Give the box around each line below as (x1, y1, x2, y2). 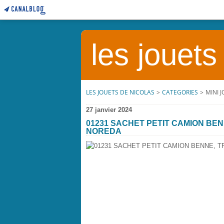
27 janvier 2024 (86, 106, 132, 113)
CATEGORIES (162, 88, 198, 96)
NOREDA (86, 127, 121, 135)
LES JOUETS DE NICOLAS (86, 88, 154, 96)
